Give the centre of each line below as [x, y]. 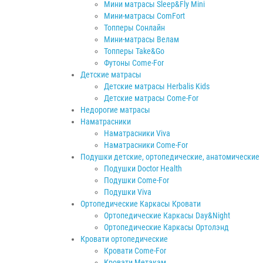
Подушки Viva [128, 192]
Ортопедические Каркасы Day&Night [167, 215]
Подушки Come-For [136, 180]
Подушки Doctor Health [143, 168]
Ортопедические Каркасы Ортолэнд [166, 227]
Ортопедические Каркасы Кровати [141, 203]
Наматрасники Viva [137, 133]
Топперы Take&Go [134, 51]
